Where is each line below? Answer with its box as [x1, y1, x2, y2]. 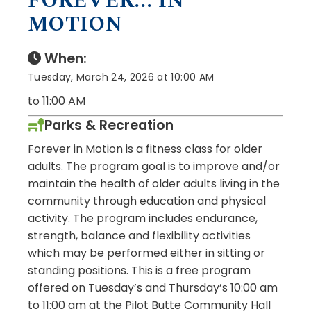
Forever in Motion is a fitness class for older [28, 140, 262, 157]
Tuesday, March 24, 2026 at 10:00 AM [28, 69, 215, 84]
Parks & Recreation [44, 115, 174, 135]
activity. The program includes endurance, [28, 210, 258, 226]
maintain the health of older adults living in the [28, 175, 280, 192]
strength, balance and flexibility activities [28, 227, 251, 244]
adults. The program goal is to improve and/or [28, 158, 280, 174]
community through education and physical [28, 192, 266, 209]
